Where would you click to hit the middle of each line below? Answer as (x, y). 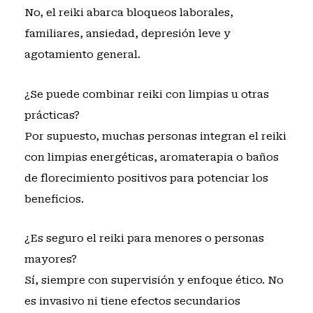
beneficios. (54, 199)
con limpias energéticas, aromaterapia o (135, 157)
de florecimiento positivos (95, 178)
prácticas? (52, 115)
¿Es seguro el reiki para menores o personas (144, 238)
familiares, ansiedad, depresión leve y (127, 34)
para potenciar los (217, 178)
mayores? (50, 259)
